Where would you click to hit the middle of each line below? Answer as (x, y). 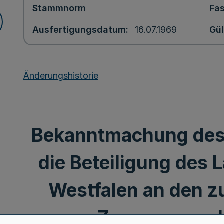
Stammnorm (59, 8)
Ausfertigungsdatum (79, 30)
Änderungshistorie (61, 75)
